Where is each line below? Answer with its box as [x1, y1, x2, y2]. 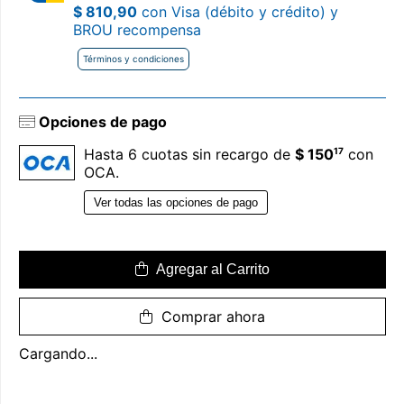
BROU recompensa [73, 20, 201, 39]
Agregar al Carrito [152, 261, 270, 277]
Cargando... [19, 344, 97, 363]
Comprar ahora [157, 307, 265, 326]
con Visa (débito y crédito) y [137, 2, 338, 21]
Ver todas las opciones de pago [94, 195, 258, 209]
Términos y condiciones [83, 52, 184, 64]
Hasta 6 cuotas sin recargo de [84, 144, 295, 163]
